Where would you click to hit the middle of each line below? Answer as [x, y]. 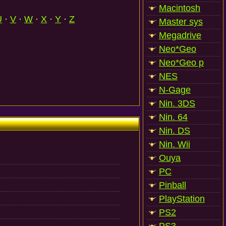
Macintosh [180, 8]
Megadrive [180, 35]
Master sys [181, 22]
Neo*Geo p [181, 63]
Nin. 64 [173, 117]
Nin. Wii [175, 144]
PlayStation [182, 199]
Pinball [173, 185]
